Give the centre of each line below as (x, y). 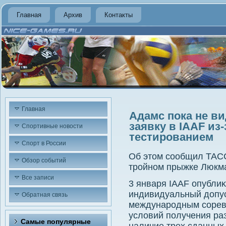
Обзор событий (44, 160)
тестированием (171, 137)
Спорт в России (44, 143)
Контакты (119, 15)
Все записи (38, 178)
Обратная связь (45, 195)
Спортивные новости (52, 126)
